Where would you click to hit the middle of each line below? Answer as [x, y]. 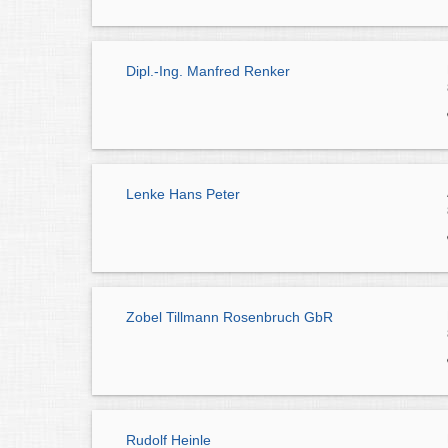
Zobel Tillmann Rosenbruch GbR [229, 317]
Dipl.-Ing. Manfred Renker [208, 71]
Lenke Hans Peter [183, 194]
